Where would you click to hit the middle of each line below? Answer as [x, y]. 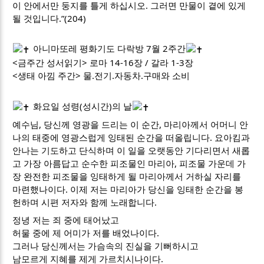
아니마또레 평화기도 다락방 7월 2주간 [108, 49]
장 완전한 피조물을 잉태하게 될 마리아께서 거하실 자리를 [127, 176]
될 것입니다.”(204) [49, 18]
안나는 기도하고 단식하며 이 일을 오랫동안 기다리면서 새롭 [131, 150]
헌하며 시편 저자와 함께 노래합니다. [85, 202]
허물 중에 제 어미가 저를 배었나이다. [86, 232]
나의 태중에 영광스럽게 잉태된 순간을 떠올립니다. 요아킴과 [131, 137]
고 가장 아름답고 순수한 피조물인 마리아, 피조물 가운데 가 [129, 163]
